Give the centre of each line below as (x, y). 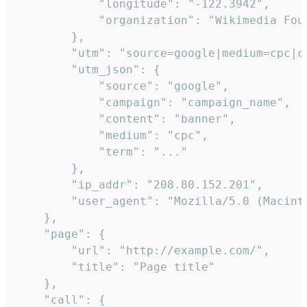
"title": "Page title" (116, 267)
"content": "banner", (126, 119)
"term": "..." (102, 151)
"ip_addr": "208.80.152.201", (140, 184)
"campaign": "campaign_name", (153, 102)
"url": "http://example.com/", (143, 250)
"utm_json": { (88, 69)
